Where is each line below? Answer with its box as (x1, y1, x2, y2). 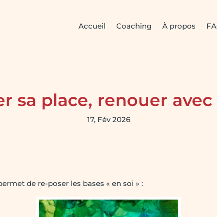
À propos (162, 21, 196, 31)
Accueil (78, 21, 106, 31)
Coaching (116, 21, 152, 31)
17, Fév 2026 (87, 114, 130, 124)
